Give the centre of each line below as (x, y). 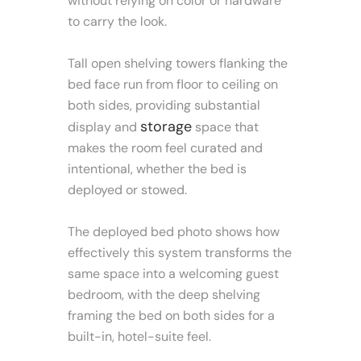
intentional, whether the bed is (157, 169)
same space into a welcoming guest (173, 274)
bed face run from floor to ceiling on (173, 85)
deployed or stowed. (127, 190)
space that (225, 127)
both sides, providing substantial (164, 106)
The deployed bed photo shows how (174, 232)
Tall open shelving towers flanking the (178, 64)
